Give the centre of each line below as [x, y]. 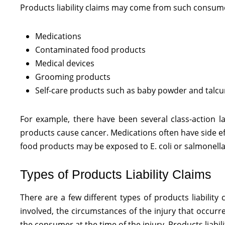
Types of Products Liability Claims [116, 174]
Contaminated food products [90, 50]
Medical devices [65, 63]
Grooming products [73, 77]
